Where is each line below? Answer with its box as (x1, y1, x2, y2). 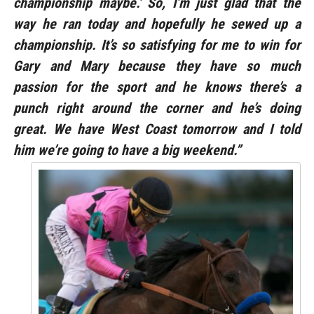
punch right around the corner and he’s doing (13, 99, 301, 116)
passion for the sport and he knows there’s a (13, 78, 301, 95)
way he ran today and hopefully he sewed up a (13, 15, 301, 32)
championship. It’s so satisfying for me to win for (13, 36, 301, 53)
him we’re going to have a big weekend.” (13, 141, 242, 158)
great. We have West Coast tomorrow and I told (13, 120, 301, 137)
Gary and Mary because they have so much (13, 57, 301, 74)
